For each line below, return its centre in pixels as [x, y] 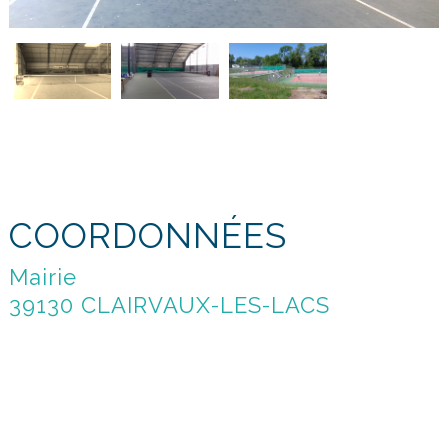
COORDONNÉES [147, 235]
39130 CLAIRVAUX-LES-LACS [169, 304]
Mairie [42, 276]
